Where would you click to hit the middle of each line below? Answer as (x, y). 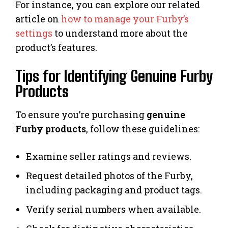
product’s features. (56, 48)
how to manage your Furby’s (125, 19)
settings (34, 33)
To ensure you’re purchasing (81, 115)
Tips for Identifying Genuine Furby (114, 76)
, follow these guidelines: (143, 129)
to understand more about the (120, 33)
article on (38, 19)
